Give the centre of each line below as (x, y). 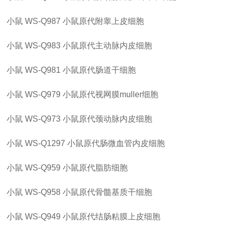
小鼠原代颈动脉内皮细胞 (108, 119)
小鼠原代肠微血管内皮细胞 (116, 143)
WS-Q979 (43, 94)
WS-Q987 (43, 21)
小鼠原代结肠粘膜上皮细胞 (112, 217)
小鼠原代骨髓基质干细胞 (108, 192)
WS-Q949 (43, 217)
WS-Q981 (43, 70)
